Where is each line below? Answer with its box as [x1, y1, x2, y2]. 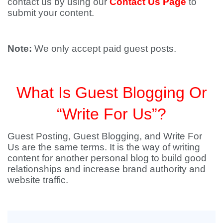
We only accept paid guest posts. [32, 43, 176, 54]
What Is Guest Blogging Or [16, 83, 207, 102]
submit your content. [7, 7, 94, 18]
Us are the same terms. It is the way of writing [7, 141, 200, 152]
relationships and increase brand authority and [7, 163, 206, 174]
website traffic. [7, 174, 68, 185]
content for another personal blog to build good [7, 152, 207, 163]
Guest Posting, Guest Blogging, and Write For [7, 130, 202, 141]
